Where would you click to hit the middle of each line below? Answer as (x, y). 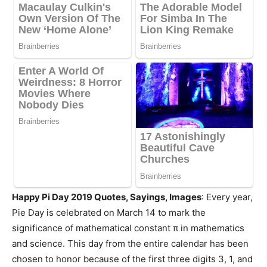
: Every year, (227, 197)
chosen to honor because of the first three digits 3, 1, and (132, 259)
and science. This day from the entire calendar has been (130, 244)
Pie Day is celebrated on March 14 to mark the (109, 213)
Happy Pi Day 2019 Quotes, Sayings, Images (107, 197)
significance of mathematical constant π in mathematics (128, 228)
